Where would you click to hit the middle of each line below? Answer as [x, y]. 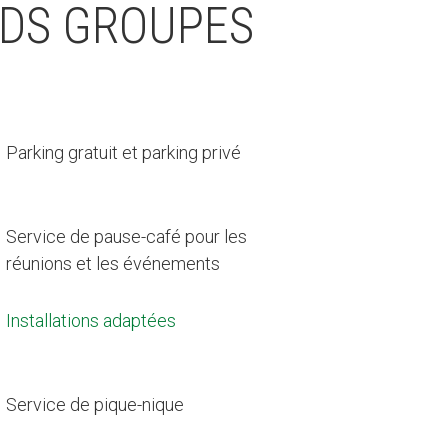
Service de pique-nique [95, 404]
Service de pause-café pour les [127, 236]
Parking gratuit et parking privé [124, 152]
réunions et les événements [113, 263]
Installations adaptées [91, 320]
